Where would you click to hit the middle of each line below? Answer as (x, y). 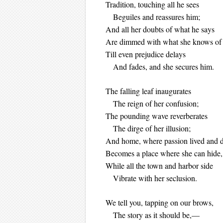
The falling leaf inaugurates (148, 91)
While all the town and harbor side (159, 166)
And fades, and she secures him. (160, 66)
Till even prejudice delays (147, 54)
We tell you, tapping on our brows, (160, 202)
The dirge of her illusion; (148, 128)
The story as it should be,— (153, 215)
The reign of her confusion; (152, 103)
